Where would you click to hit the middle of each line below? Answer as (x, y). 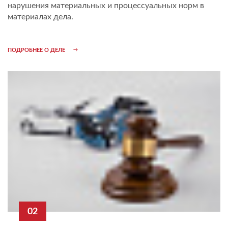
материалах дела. (40, 17)
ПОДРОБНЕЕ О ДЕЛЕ (36, 50)
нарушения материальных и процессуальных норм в (106, 5)
